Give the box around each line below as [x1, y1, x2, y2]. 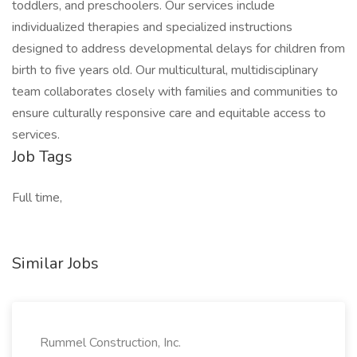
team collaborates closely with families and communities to [12, 83, 338, 100]
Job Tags [12, 146, 73, 167]
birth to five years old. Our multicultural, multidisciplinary [12, 61, 318, 79]
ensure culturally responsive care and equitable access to [12, 104, 326, 122]
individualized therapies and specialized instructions [12, 18, 292, 36]
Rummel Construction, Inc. [40, 334, 181, 351]
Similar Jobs [12, 253, 99, 274]
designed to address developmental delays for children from [12, 40, 345, 57]
